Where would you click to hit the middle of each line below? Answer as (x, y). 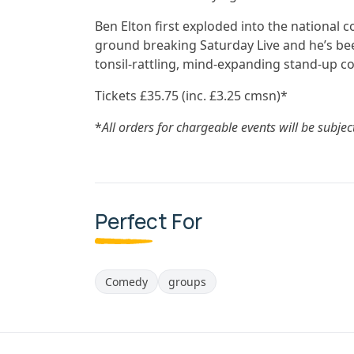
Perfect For (149, 221)
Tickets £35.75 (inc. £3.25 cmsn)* (191, 96)
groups (187, 282)
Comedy (126, 282)
